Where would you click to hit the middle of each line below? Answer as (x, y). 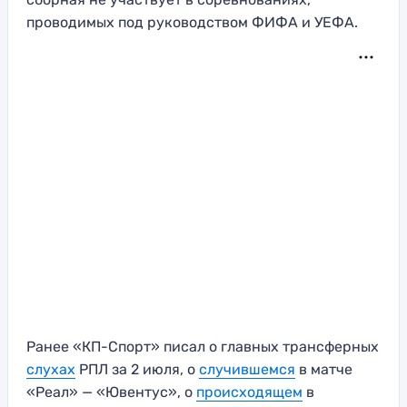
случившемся (247, 370)
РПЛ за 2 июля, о (137, 370)
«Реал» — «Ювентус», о (111, 392)
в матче (324, 370)
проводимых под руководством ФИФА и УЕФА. (192, 23)
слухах (51, 370)
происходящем (249, 392)
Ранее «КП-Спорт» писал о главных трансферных (203, 347)
